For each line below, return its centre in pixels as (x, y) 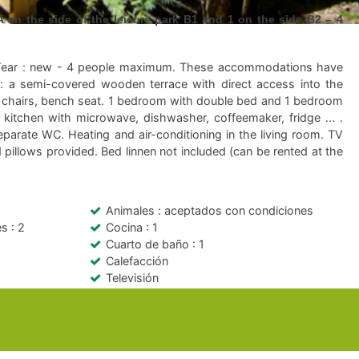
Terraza (127, 294)
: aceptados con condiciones (236, 210)
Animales (132, 210)
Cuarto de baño (149, 244)
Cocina (126, 227)
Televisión (132, 277)
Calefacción (137, 260)
